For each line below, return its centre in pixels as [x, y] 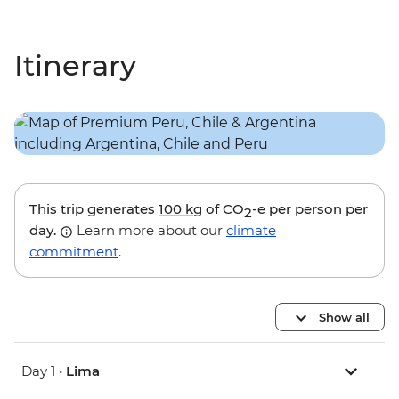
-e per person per [310, 209]
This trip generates [94, 209]
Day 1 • [44, 371]
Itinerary [75, 66]
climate [251, 231]
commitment [74, 252]
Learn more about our [150, 231]
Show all [344, 317]
